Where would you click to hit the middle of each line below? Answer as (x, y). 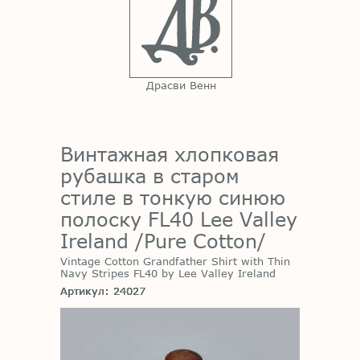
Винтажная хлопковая (170, 153)
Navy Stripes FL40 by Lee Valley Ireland (168, 274)
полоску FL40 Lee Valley (179, 219)
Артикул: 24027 (103, 290)
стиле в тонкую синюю (173, 197)
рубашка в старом (150, 175)
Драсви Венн (181, 85)
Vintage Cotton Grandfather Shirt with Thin (175, 262)
